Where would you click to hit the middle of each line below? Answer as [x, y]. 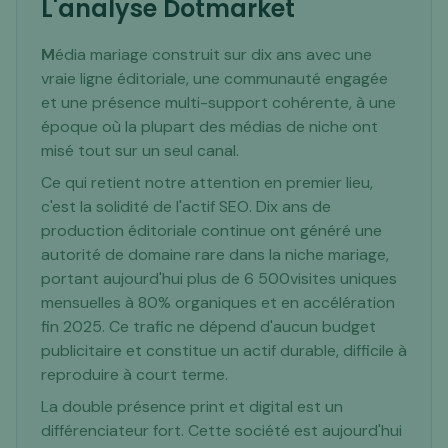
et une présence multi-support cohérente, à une [218, 102]
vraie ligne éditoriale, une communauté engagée [214, 78]
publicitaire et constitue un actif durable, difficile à [224, 350]
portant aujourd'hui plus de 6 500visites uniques [219, 278]
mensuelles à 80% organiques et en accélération [218, 302]
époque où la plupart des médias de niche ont [209, 126]
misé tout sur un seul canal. [140, 150]
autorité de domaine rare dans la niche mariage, [215, 254]
